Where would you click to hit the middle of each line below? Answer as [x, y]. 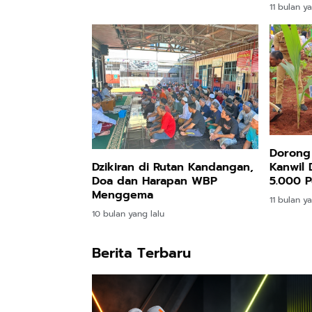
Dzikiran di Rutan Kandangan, [173, 167]
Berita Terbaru [141, 253]
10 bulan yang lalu [128, 214]
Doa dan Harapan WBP [155, 181]
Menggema [123, 195]
